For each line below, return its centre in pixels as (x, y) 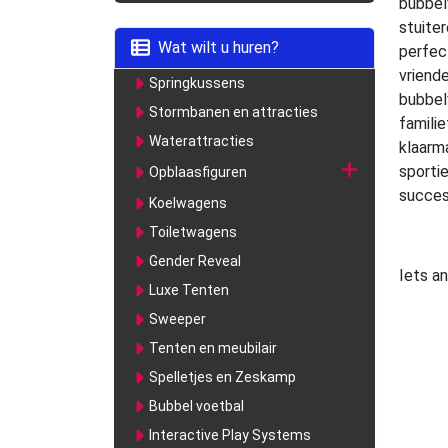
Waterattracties (202, 140)
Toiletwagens (193, 231)
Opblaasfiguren (198, 171)
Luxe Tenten (189, 289)
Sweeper (178, 318)
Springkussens (197, 82)
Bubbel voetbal (197, 405)
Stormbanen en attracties (234, 111)
